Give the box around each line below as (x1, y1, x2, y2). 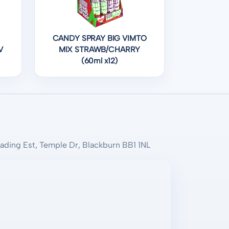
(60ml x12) (81, 56, 118, 66)
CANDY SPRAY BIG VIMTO (52, 34, 147, 43)
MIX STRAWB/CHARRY (58, 45, 141, 55)
